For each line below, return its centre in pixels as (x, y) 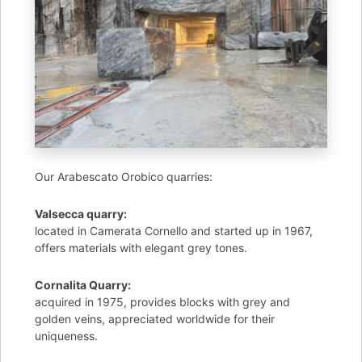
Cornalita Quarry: (83, 285)
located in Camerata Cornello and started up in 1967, (174, 231)
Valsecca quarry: (81, 214)
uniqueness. (67, 336)
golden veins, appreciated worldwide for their (155, 319)
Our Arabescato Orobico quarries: (124, 177)
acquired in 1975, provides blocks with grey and (163, 302)
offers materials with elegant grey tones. (141, 248)
